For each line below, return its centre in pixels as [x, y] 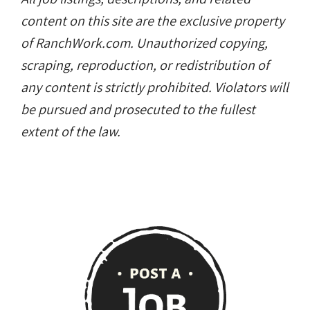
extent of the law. [71, 132]
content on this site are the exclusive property [153, 21]
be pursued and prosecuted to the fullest [138, 110]
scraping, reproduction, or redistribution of [145, 65]
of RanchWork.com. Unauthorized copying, [144, 43]
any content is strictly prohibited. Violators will [155, 88]
